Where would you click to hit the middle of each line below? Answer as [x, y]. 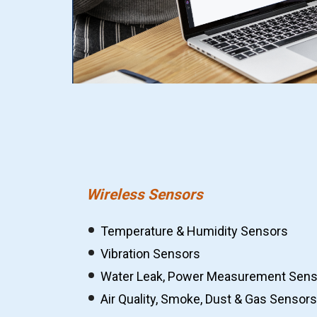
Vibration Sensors [150, 254]
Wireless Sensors [145, 195]
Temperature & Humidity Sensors [194, 231]
